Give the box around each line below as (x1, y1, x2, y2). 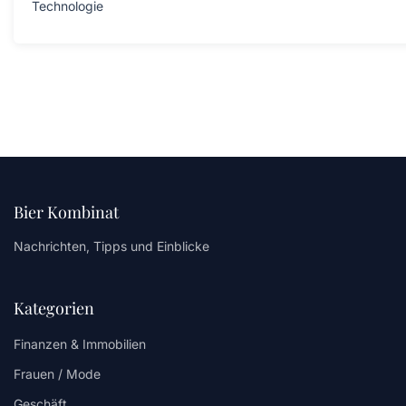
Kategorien (14, 296, 94, 319)
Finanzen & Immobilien (14, 335, 146, 352)
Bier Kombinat (14, 200, 119, 223)
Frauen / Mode (14, 365, 101, 382)
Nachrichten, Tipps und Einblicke (14, 237, 209, 254)
